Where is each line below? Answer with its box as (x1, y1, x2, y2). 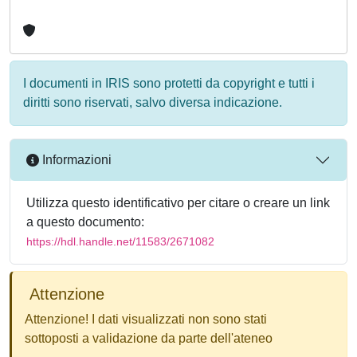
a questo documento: (26, 214, 144, 229)
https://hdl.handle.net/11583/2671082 (26, 234, 214, 248)
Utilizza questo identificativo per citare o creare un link (26, 195, 330, 210)
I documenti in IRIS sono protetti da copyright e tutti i (23, 76, 315, 90)
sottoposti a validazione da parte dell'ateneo (25, 331, 273, 345)
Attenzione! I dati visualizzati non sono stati (25, 312, 267, 326)
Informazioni (39, 153, 112, 167)
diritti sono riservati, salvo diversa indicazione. (23, 95, 282, 109)
